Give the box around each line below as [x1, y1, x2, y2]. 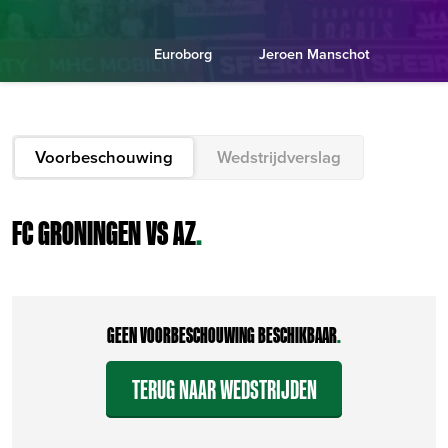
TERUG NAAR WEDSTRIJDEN [131, 373, 317, 405]
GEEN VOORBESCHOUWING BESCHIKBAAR [107, 322, 337, 348]
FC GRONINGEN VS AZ [12, 212, 196, 252]
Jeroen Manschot [259, 43, 370, 64]
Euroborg [154, 43, 212, 64]
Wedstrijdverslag [217, 145, 341, 170]
